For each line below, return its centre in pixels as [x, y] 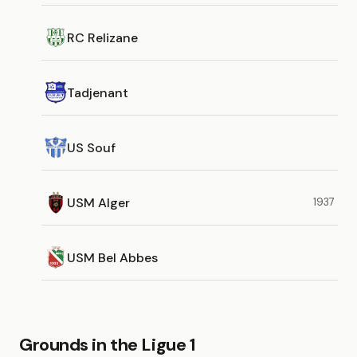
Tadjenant [98, 92]
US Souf [91, 147]
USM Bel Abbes [112, 257]
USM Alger [98, 202]
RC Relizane [102, 37]
